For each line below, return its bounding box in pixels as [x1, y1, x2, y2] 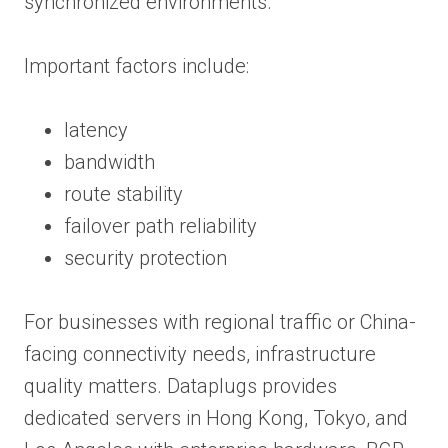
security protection [64, 245, 227, 270]
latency [64, 117, 128, 142]
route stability [64, 181, 183, 206]
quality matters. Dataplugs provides [24, 373, 337, 398]
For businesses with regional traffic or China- [24, 309, 416, 334]
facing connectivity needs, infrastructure [24, 341, 376, 366]
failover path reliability [64, 213, 257, 238]
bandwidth [64, 149, 155, 174]
